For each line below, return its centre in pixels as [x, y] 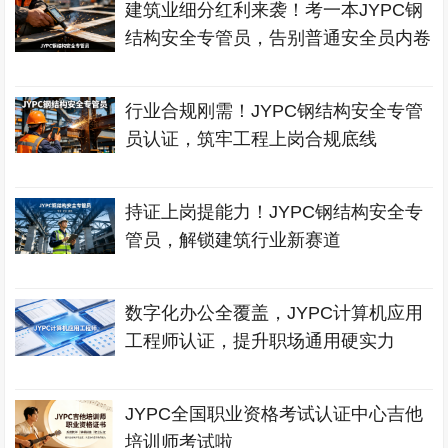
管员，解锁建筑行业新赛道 [233, 240]
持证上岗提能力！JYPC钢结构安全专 [274, 212]
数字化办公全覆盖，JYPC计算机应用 [274, 313]
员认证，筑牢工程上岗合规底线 [251, 139]
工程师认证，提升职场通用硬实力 [260, 341]
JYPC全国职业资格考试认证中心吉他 [274, 414]
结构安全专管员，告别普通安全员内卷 [278, 38]
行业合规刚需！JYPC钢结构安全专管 [274, 111]
